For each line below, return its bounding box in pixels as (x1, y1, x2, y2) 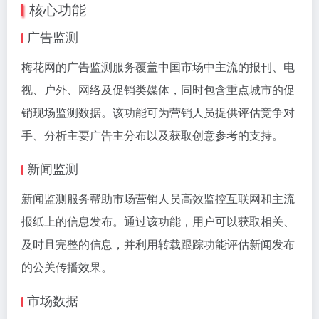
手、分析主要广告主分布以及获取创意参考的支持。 (21, 127, 283, 144)
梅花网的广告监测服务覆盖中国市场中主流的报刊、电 (21, 58, 295, 75)
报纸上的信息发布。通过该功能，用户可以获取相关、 (21, 213, 295, 230)
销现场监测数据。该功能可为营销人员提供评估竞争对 (21, 104, 295, 121)
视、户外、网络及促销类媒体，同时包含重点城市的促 (21, 81, 295, 98)
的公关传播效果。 (21, 258, 113, 276)
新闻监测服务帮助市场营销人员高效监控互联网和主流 (21, 190, 295, 207)
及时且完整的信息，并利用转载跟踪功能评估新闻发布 (21, 236, 295, 253)
